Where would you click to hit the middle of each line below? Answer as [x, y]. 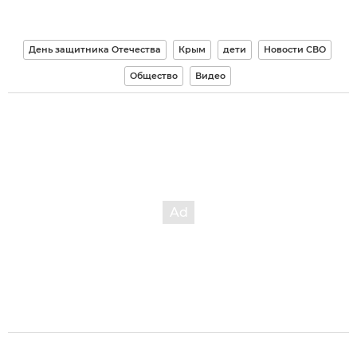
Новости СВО [295, 49]
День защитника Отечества [95, 49]
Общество [153, 75]
